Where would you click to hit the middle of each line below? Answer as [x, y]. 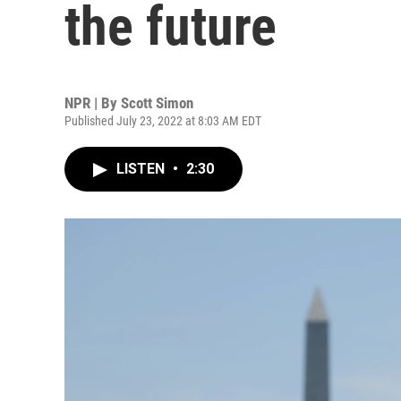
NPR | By [93, 103]
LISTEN [142, 169]
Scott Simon [157, 103]
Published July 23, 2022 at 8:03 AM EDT [163, 121]
